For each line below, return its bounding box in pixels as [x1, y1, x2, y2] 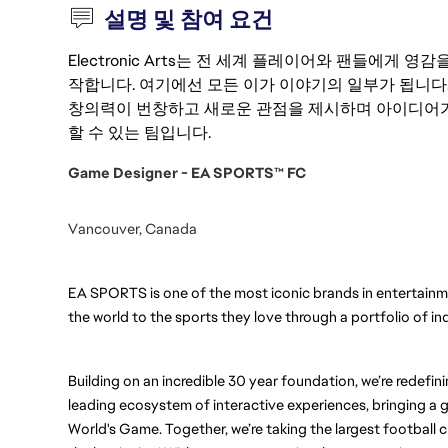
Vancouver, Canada [68, 219, 197, 238]
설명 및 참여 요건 [104, 5, 274, 34]
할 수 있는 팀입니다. [68, 122, 211, 143]
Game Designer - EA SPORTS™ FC [68, 163, 306, 182]
